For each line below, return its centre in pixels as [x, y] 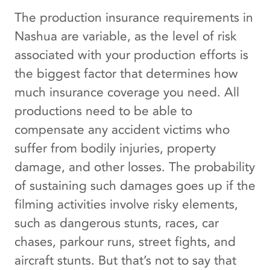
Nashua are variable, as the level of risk [126, 36]
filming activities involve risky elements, [126, 204]
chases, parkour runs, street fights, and [125, 242]
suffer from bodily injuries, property [115, 148]
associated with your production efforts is [131, 55]
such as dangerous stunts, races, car [117, 223]
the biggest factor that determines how [126, 74]
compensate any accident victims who [122, 130]
